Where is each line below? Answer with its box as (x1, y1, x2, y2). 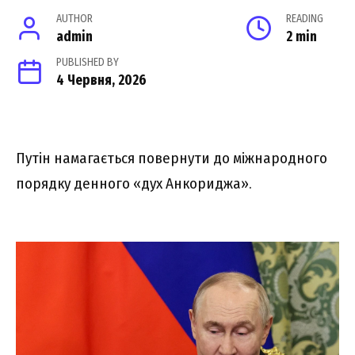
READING (286, 12, 323, 26)
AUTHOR (56, 12, 94, 26)
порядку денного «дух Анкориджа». (16, 174, 252, 193)
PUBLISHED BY (56, 55, 120, 70)
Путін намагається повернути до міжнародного (16, 149, 327, 168)
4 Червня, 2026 (56, 72, 147, 90)
